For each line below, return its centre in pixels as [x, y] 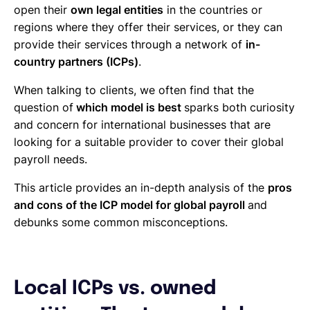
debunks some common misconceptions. [121, 222]
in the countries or [213, 9]
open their [42, 9]
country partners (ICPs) [76, 61]
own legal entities [117, 9]
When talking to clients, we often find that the [134, 90]
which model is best [129, 107]
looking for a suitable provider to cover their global [149, 142]
